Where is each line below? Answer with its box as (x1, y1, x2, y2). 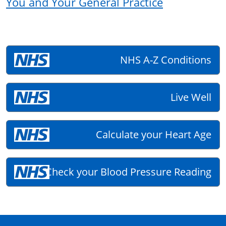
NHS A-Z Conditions (120, 52, 211, 67)
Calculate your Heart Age (96, 127, 211, 141)
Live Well (171, 90, 211, 104)
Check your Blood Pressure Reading (45, 164, 211, 179)
